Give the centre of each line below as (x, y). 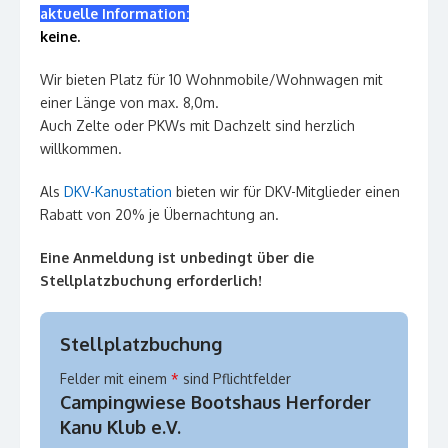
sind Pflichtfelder (235, 379)
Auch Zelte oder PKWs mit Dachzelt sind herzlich (197, 126)
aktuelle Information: (114, 14)
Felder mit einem (115, 379)
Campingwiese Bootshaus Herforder (215, 402)
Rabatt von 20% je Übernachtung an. (159, 215)
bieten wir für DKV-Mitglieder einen (286, 192)
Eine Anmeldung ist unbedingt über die (177, 258)
